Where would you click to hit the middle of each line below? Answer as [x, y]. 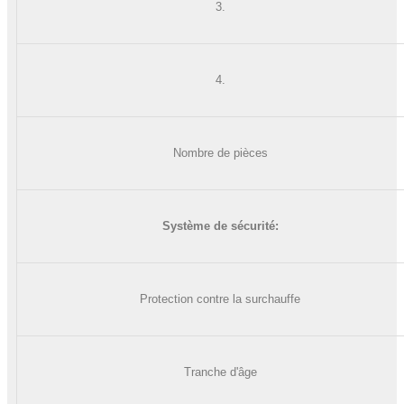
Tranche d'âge [220, 372]
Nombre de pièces [220, 152]
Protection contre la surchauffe [220, 298]
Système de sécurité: [220, 225]
